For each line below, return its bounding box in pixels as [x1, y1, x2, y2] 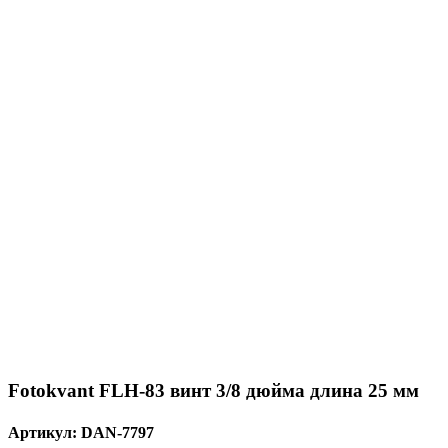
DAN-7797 [81, 423, 154, 441]
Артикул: [8, 423, 81, 441]
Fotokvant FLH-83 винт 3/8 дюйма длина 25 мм [8, 380, 419, 402]
